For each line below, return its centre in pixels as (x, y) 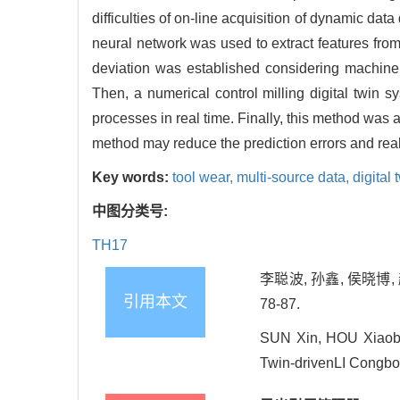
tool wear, (204, 178)
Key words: (132, 178)
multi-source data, (295, 178)
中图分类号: (132, 212)
